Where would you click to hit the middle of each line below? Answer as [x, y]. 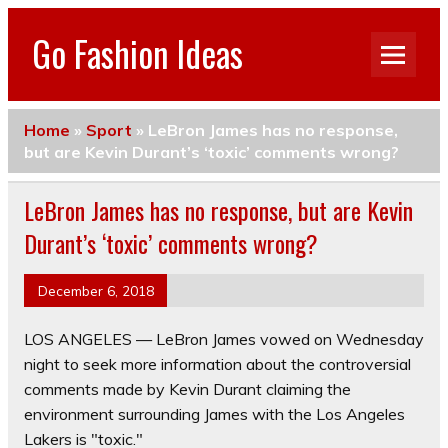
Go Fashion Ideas [137, 52]
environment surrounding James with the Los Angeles [214, 414]
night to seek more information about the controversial [217, 364]
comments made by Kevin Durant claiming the [187, 389]
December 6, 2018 [95, 290]
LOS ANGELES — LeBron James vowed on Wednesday [224, 339]
